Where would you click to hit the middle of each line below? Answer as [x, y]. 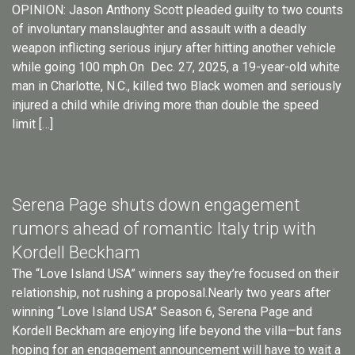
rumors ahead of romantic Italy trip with [164, 229]
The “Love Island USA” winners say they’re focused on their [176, 274]
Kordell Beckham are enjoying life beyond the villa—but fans [177, 331]
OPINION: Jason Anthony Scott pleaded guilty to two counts [177, 10]
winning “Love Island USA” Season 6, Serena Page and [162, 312]
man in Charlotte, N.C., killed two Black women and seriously [177, 86]
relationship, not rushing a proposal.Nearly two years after [171, 293]
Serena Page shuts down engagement [156, 205]
